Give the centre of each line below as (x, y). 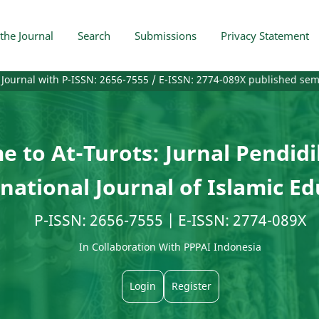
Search (94, 35)
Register (191, 286)
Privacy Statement (265, 35)
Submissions (166, 35)
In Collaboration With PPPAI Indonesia (170, 246)
